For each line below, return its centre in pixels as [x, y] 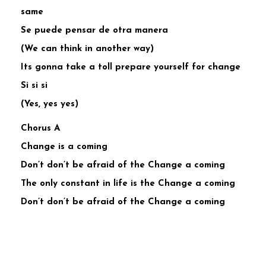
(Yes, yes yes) [50, 104]
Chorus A [40, 129]
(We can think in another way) [87, 49]
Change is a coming [64, 147]
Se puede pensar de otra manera [94, 31]
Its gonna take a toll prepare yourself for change [131, 68]
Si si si [34, 86]
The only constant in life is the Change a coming [128, 184]
